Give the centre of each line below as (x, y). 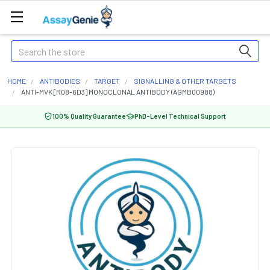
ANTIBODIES (60, 81)
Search (25, 47)
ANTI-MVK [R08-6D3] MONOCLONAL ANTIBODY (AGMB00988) (118, 92)
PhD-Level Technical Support (180, 116)
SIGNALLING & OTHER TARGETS (185, 81)
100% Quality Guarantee (89, 116)
